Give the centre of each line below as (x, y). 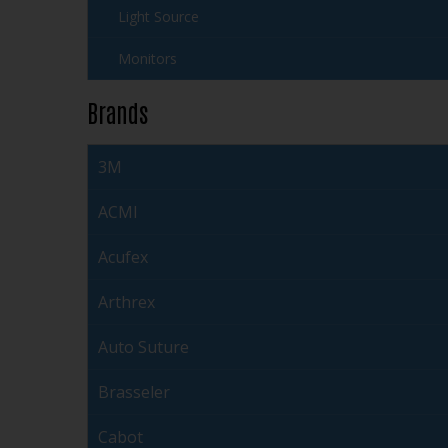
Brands (117, 112)
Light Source (158, 17)
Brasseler (134, 392)
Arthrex (126, 302)
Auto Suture (143, 347)
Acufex (123, 257)
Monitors (147, 59)
